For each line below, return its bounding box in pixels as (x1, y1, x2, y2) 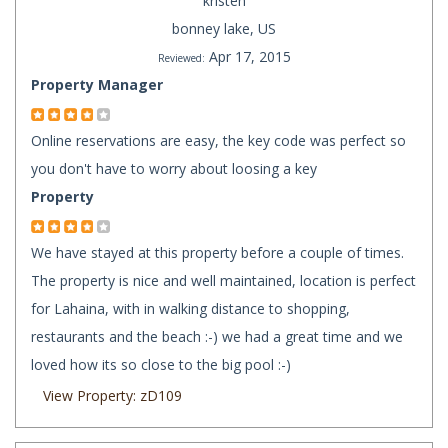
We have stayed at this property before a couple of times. (31, 243, 404, 263)
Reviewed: (157, 51, 205, 66)
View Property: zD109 (43, 386, 182, 406)
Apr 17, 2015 (208, 47, 291, 67)
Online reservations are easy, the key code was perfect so (31, 131, 406, 151)
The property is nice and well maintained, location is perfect (31, 271, 416, 291)
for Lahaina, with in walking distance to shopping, (31, 299, 350, 319)
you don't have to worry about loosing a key (31, 159, 317, 179)
